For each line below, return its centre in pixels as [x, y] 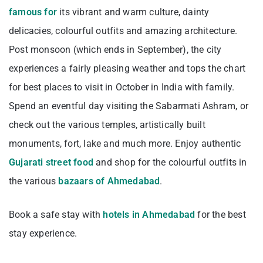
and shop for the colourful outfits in [170, 162]
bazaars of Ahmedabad [109, 181]
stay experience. [43, 233]
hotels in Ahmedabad [149, 214]
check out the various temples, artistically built [107, 124]
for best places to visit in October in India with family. [122, 87]
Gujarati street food [51, 162]
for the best [220, 214]
